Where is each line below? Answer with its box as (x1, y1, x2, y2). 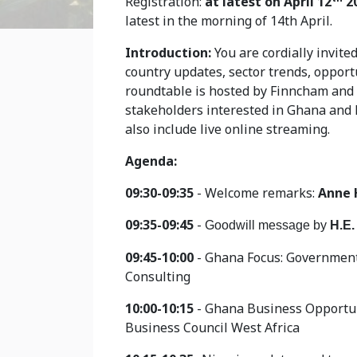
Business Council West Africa (125, 318, 300, 336)
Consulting (125, 267, 190, 285)
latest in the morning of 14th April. (125, 11, 332, 29)
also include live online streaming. (125, 120, 330, 138)
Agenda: (125, 151, 177, 170)
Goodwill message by (205, 218, 330, 232)
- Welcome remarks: (197, 183, 318, 202)
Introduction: (125, 43, 214, 61)
